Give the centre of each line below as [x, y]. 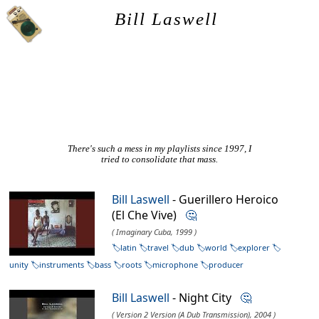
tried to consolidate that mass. [159, 160]
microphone [176, 265]
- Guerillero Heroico [224, 200]
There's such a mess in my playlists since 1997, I [159, 149]
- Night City [205, 298]
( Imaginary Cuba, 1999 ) [155, 232]
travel [158, 248]
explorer [254, 248]
